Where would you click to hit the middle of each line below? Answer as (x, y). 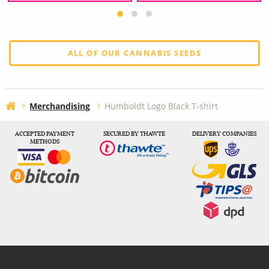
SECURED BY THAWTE (134, 133)
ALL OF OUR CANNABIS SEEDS (134, 53)
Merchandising (60, 106)
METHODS (45, 141)
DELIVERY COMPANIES (224, 133)
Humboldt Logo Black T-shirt (161, 106)
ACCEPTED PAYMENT (45, 133)
